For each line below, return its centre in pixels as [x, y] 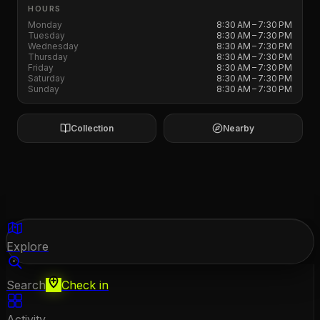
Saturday [46, 78]
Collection [92, 128]
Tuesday [46, 35]
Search [26, 285]
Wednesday [53, 46]
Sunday [44, 89]
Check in [85, 285]
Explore [27, 246]
